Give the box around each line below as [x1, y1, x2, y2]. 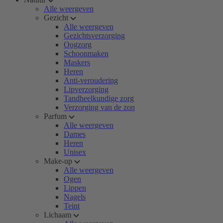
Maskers [64, 58, 90, 67]
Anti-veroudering [64, 76, 118, 85]
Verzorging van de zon [64, 103, 135, 111]
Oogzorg [64, 40, 92, 49]
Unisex [64, 148, 86, 156]
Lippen [64, 184, 86, 192]
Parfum [44, 112, 67, 120]
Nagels [64, 193, 86, 201]
